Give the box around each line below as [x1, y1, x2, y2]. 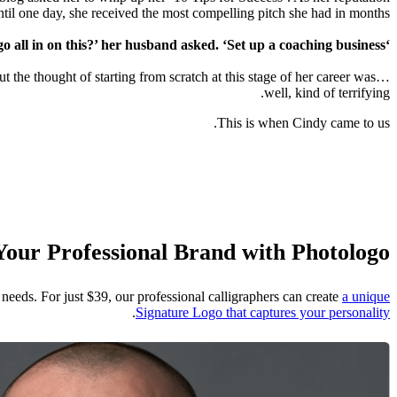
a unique [342, 289, 390, 305]
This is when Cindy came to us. [217, 115, 390, 131]
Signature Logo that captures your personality [136, 305, 390, 321]
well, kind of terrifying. [264, 85, 390, 101]
